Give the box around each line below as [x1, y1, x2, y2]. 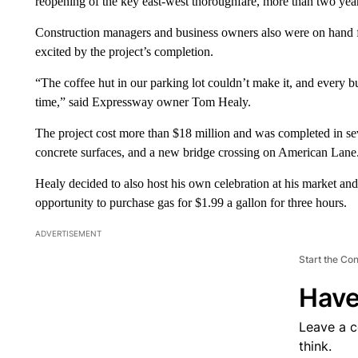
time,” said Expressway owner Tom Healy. [34, 94, 251, 109]
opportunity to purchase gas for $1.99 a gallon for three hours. [34, 195, 347, 209]
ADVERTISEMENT [34, 228, 101, 238]
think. [298, 337, 332, 354]
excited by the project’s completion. [34, 44, 213, 58]
